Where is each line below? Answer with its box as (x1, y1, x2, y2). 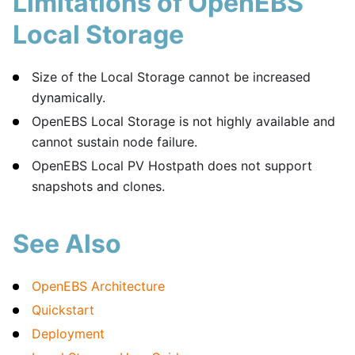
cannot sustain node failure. (32, 134, 197, 151)
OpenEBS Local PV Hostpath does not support (32, 158, 312, 174)
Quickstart (32, 302, 94, 319)
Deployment (32, 326, 105, 342)
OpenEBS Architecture (32, 278, 165, 295)
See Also (13, 228, 121, 260)
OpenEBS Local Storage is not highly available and (32, 113, 335, 130)
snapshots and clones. (32, 178, 165, 195)
